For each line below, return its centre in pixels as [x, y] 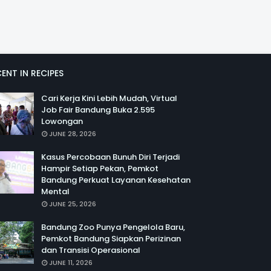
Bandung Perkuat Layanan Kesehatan [116, 180]
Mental [55, 191]
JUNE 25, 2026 [73, 204]
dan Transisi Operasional [91, 250]
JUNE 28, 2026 [73, 134]
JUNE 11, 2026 [71, 263]
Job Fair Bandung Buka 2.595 [98, 110]
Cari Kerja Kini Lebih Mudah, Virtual [109, 98]
